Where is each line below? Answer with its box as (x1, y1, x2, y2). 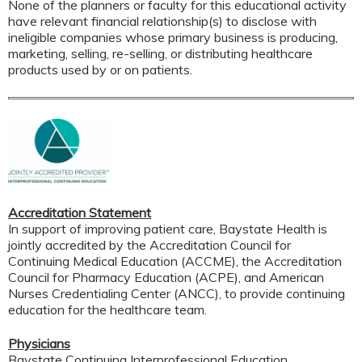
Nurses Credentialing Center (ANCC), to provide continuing (8, 284, 345, 301)
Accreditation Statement (8, 204, 151, 221)
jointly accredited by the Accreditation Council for (8, 236, 291, 253)
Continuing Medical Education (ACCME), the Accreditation (8, 252, 342, 269)
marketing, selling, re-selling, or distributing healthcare (8, 44, 313, 61)
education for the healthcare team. (8, 301, 210, 318)
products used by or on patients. (8, 61, 196, 78)
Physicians (8, 335, 70, 351)
